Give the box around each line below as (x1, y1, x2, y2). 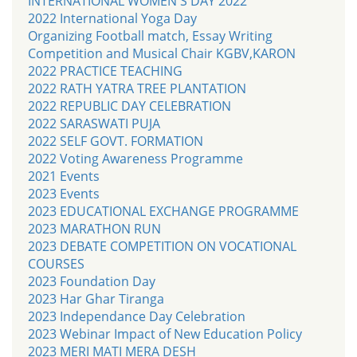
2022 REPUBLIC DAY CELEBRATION (28, 96, 231, 115)
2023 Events (28, 184, 100, 202)
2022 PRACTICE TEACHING (28, 61, 182, 80)
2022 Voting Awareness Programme (28, 149, 243, 167)
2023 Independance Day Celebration (28, 307, 245, 325)
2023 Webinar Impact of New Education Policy (28, 324, 302, 343)
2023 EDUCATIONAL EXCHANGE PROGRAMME (28, 202, 299, 220)
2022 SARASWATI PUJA (28, 114, 160, 132)
